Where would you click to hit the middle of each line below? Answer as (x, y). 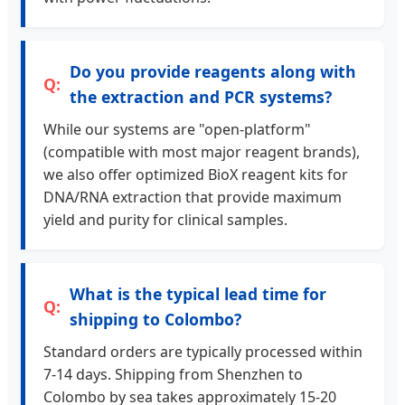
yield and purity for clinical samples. (165, 220)
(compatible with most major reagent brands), (202, 152)
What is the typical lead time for (198, 294)
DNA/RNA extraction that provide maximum (193, 198)
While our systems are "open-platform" (177, 130)
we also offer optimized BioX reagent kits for (196, 175)
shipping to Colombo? (155, 320)
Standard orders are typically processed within (203, 352)
